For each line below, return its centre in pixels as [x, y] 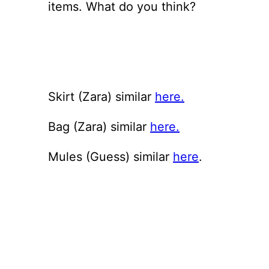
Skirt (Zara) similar [101, 96]
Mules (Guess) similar [110, 156]
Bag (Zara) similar [99, 126]
